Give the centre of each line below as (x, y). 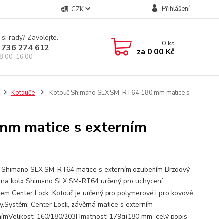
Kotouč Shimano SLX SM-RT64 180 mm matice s (119, 93)
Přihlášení (175, 9)
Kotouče (23, 93)
